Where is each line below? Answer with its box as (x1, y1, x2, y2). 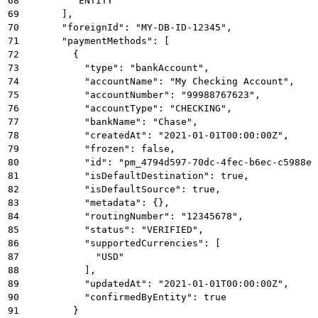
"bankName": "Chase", (28, 116, 198, 127)
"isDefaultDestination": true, (28, 170, 249, 181)
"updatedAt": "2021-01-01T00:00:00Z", (28, 278, 289, 289)
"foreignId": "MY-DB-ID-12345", (28, 21, 232, 33)
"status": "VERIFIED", (28, 224, 204, 235)
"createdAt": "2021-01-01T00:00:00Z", (28, 129, 289, 141)
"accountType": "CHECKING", (28, 102, 232, 114)
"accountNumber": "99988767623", (28, 89, 261, 100)
